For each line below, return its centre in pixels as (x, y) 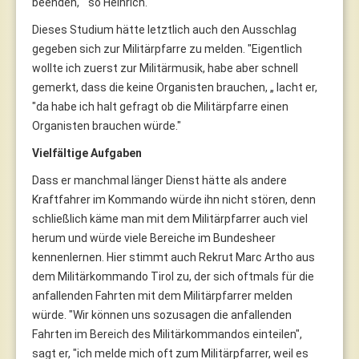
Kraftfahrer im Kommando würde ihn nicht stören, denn (174, 199)
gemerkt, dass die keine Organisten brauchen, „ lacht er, (175, 87)
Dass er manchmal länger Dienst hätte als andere (159, 180)
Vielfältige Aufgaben (87, 153)
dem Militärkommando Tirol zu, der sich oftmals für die (173, 276)
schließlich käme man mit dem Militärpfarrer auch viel (170, 218)
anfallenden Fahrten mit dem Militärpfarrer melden (162, 295)
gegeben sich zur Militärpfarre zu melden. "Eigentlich (167, 48)
